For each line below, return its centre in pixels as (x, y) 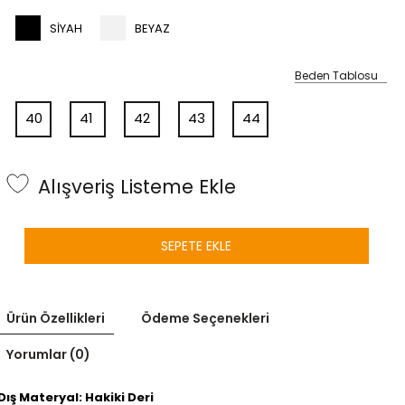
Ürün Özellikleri (55, 318)
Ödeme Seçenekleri (205, 318)
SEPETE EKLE (197, 245)
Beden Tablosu (336, 75)
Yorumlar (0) (48, 354)
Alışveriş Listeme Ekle (137, 187)
